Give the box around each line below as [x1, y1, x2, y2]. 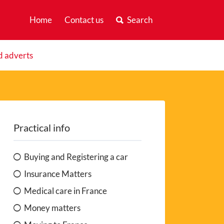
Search [126, 14, 152, 25]
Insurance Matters [24, 168, 92, 179]
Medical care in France [24, 185, 107, 196]
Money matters [24, 202, 81, 213]
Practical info [13, 121, 70, 133]
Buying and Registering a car [24, 151, 128, 162]
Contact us [64, 14, 103, 25]
